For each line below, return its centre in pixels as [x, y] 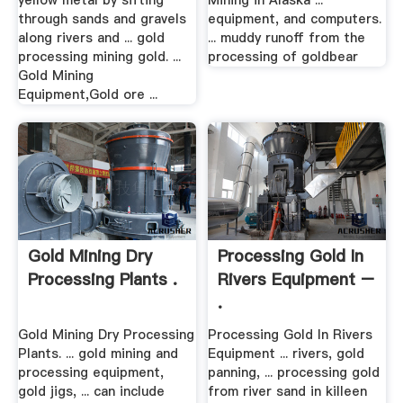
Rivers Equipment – [296, 280]
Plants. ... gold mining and [98, 353]
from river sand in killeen [288, 391]
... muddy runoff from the [287, 38]
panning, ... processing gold [294, 372]
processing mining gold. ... [99, 57]
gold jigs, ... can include [91, 391]
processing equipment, [90, 372]
